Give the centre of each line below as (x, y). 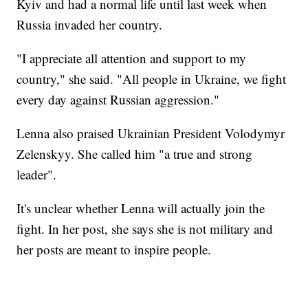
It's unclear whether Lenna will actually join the (141, 208)
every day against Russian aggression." (118, 100)
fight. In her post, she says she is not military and (145, 229)
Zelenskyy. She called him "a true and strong (135, 154)
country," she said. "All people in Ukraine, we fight (152, 79)
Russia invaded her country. (90, 25)
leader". (37, 175)
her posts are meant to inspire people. (114, 250)
